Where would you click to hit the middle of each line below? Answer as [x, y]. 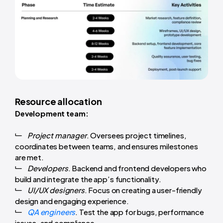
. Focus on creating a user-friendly [143, 190]
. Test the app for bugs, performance [140, 212]
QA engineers [52, 212]
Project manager [57, 135]
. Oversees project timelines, [136, 135]
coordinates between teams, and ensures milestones [107, 146]
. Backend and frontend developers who [137, 168]
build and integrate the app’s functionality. [88, 179]
